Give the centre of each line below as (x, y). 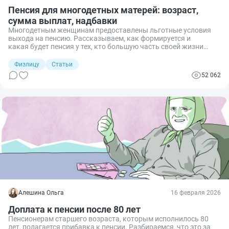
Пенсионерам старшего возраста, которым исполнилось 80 (108, 219)
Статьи (62, 64)
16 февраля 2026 (196, 192)
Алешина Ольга (41, 192)
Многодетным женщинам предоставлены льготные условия (110, 30)
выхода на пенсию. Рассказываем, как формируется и (99, 38)
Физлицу (27, 64)
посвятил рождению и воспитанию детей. (78, 54)
